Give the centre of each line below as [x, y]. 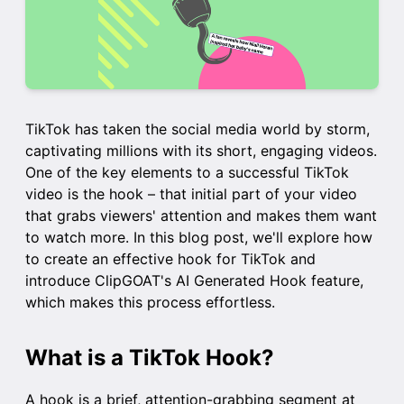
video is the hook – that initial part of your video [191, 194]
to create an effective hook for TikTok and [170, 259]
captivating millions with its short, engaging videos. [201, 151]
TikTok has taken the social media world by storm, [197, 129]
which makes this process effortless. [150, 303]
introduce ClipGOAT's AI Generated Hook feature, [194, 281]
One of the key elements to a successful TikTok [187, 173]
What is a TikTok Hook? [150, 358]
